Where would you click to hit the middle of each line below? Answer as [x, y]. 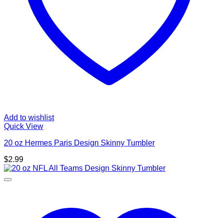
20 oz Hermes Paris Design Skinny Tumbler [79, 143]
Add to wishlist [29, 118]
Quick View [24, 127]
